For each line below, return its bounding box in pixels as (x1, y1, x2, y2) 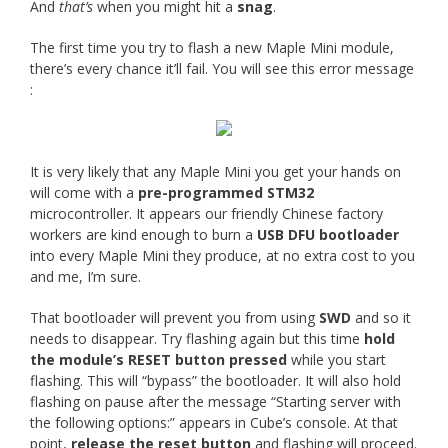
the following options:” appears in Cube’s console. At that (30, 412, 398, 432)
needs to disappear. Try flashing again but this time (30, 328, 364, 348)
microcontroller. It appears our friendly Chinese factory (30, 203, 383, 223)
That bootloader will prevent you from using (30, 307, 319, 327)
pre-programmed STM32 (138, 182, 314, 202)
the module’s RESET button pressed (30, 349, 287, 369)
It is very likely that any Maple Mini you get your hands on (30, 161, 401, 181)
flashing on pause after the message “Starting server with (30, 391, 401, 411)
